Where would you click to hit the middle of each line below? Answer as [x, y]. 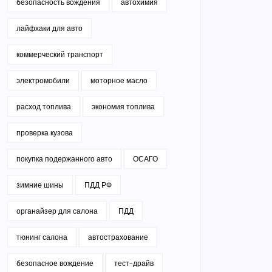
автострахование [118, 237]
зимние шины [40, 185]
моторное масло [119, 80]
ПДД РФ [98, 185]
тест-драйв [134, 263]
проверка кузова [45, 133]
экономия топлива [123, 107]
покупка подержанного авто [64, 159]
